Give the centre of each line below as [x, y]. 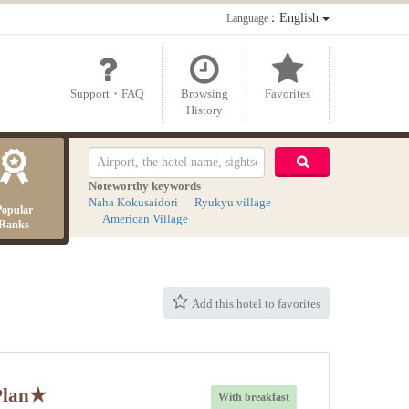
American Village [145, 218]
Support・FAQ [107, 93]
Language [247, 18]
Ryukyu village [232, 202]
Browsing [204, 93]
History [204, 110]
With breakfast [253, 397]
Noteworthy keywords [144, 185]
